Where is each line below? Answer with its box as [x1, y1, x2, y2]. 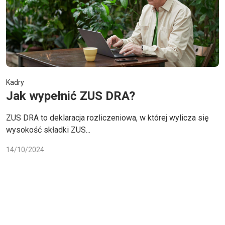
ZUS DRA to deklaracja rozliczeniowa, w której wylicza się [6, 113, 208, 123]
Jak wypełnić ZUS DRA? [6, 89, 135, 103]
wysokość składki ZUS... [6, 125, 90, 135]
